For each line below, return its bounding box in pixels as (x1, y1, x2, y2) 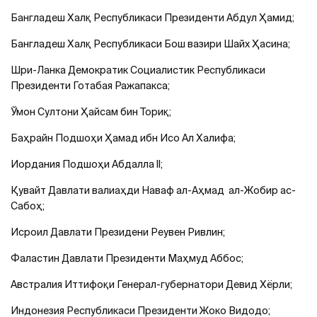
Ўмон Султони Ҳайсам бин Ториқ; (11, 105, 171, 117)
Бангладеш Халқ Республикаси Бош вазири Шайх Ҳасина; (11, 38, 290, 50)
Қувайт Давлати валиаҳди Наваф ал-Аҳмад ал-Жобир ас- (11, 184, 296, 196)
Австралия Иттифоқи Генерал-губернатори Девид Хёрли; (11, 278, 292, 290)
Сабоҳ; (11, 200, 45, 212)
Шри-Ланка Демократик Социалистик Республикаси (11, 64, 265, 76)
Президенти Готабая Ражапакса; (11, 79, 170, 91)
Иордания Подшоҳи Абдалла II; (11, 158, 163, 170)
